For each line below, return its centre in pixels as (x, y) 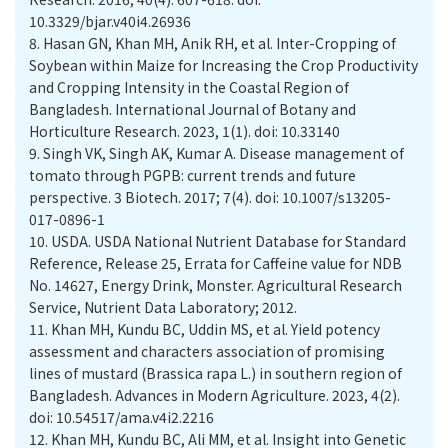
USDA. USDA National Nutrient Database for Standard (228, 241)
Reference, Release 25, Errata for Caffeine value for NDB (215, 263)
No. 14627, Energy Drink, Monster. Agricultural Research (215, 285)
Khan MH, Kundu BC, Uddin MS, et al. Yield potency (215, 329)
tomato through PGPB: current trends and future (192, 175)
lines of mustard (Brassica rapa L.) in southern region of (215, 373)
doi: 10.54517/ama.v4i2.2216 (121, 417)
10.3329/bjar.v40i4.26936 (110, 21)
